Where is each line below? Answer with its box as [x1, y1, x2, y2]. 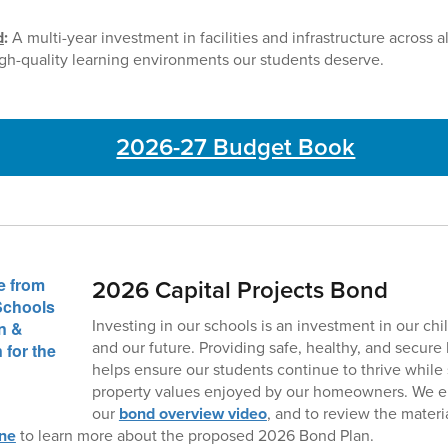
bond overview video [118, 401, 267, 425]
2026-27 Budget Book [116, 128, 356, 165]
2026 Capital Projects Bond [91, 271, 388, 308]
